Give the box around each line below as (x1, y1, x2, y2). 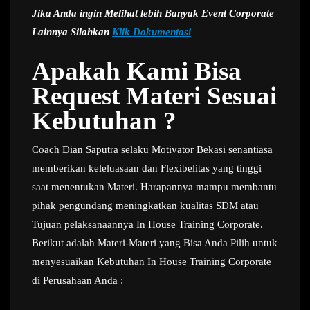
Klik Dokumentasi (112, 26, 191, 38)
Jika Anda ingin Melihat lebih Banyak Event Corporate (32, 8, 274, 19)
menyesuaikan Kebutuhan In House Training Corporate (32, 256, 271, 268)
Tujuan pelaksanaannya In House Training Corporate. (32, 219, 263, 230)
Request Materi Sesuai (32, 82, 277, 111)
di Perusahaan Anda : (32, 275, 123, 286)
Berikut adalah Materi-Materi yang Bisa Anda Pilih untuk (32, 237, 277, 249)
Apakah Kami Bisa (32, 57, 241, 86)
